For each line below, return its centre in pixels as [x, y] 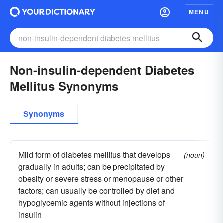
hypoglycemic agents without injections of [92, 202]
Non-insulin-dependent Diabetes [102, 70]
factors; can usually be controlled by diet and [97, 190]
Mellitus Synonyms [64, 86]
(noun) [194, 155]
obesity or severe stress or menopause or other [101, 178]
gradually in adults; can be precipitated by [92, 167]
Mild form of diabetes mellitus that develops [94, 155]
